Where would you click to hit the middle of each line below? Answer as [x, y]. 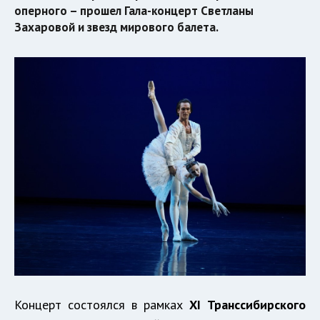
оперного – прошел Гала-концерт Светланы [134, 11]
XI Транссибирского [247, 305]
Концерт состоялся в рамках [102, 305]
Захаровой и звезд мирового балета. [116, 27]
